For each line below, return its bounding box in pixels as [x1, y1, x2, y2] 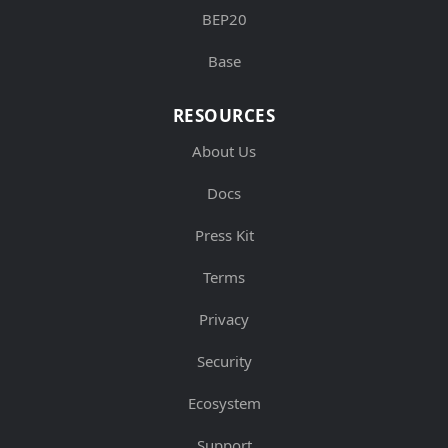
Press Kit [194, 224, 254, 245]
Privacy [199, 308, 249, 329]
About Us [192, 140, 256, 161]
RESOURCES [172, 103, 276, 127]
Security [196, 350, 252, 371]
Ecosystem [187, 392, 261, 413]
